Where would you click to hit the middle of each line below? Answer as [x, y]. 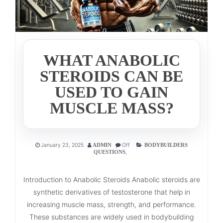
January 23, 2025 [62, 145]
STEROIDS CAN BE [111, 76]
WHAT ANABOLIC [111, 60]
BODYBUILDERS [166, 145]
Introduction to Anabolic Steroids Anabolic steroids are [111, 179]
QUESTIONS [110, 152]
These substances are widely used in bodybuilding [111, 217]
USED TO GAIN [111, 92]
